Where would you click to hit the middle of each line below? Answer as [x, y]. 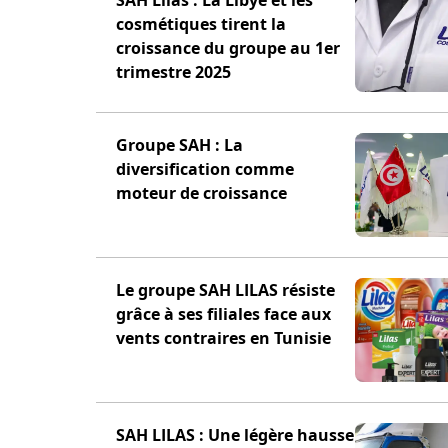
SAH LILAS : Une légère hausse [235, 435]
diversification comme [205, 169]
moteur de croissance [201, 193]
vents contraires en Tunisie [223, 338]
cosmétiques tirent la [201, 24]
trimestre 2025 [173, 72]
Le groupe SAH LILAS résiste [225, 290]
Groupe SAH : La [179, 145]
